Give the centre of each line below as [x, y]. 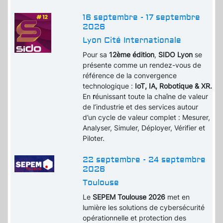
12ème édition [132, 55]
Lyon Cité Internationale [132, 41]
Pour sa [96, 55]
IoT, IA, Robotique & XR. [174, 86]
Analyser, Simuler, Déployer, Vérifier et [144, 128]
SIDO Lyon [176, 55]
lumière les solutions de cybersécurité [144, 208]
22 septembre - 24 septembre [144, 160]
